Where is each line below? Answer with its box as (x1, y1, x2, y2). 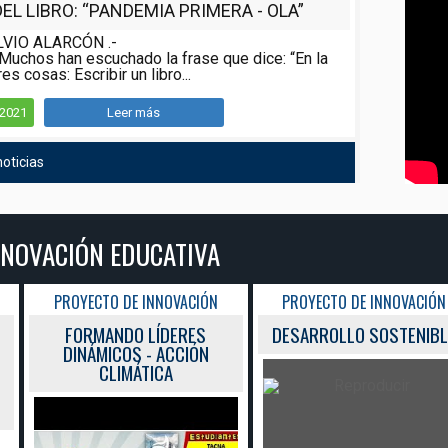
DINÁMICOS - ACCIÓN (62, 338, 209, 367)
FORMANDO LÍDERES (65, 319, 207, 348)
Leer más (107, 104, 161, 120)
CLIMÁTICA (98, 357, 173, 386)
